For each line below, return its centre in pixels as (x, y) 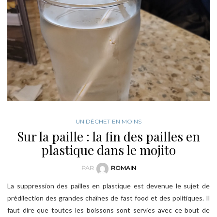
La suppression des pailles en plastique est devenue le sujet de (108, 186)
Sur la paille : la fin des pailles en (108, 137)
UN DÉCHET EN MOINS (108, 122)
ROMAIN (123, 168)
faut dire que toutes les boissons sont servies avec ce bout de (108, 210)
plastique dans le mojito (108, 150)
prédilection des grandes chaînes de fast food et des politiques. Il (108, 198)
